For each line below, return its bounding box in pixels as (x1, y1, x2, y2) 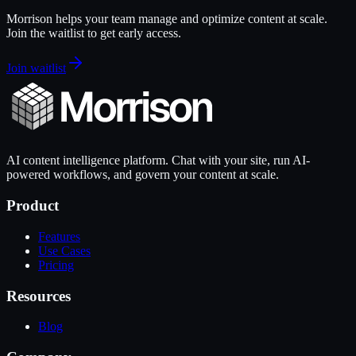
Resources (6, 287, 71, 304)
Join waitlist (6, 61, 66, 75)
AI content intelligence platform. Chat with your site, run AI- (6, 153, 310, 168)
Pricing (38, 257, 74, 272)
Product (6, 197, 59, 215)
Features (38, 229, 80, 243)
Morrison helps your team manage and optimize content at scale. (6, 12, 327, 26)
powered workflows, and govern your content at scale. (6, 168, 279, 182)
